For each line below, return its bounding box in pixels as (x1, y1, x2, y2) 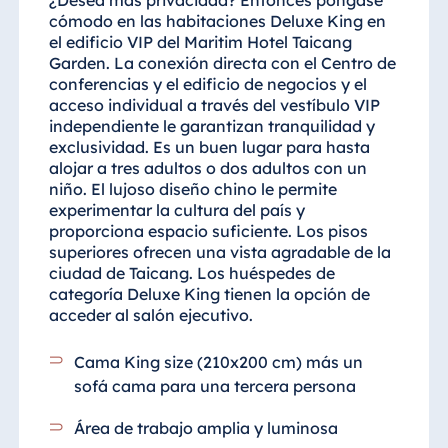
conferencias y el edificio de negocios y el (48, 74, 367, 95)
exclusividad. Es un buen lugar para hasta (48, 137, 370, 158)
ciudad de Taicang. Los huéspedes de (48, 263, 335, 284)
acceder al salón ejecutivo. (48, 305, 253, 326)
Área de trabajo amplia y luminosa (74, 418, 339, 439)
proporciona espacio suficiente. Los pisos (48, 221, 368, 242)
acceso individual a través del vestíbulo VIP (48, 95, 380, 116)
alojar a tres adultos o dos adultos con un (48, 158, 367, 179)
